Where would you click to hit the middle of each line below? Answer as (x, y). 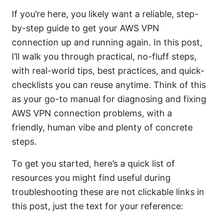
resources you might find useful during (91, 178)
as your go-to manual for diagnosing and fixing (109, 99)
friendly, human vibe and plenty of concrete (102, 128)
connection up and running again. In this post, (107, 43)
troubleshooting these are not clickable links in (108, 192)
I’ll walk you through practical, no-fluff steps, (104, 57)
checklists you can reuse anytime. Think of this (109, 85)
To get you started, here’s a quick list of (93, 164)
